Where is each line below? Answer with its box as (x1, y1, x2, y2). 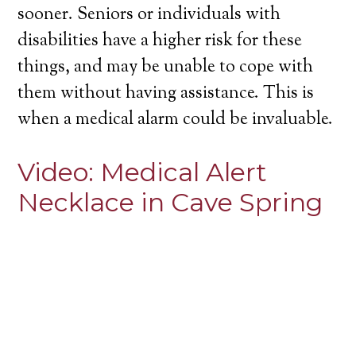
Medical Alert (100, 157, 268, 188)
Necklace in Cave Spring (17, 187, 323, 219)
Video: (17, 157, 101, 188)
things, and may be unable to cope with (17, 55, 314, 81)
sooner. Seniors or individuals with (17, 2, 281, 29)
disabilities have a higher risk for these (17, 29, 303, 55)
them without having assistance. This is (17, 81, 315, 107)
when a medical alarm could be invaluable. (17, 107, 334, 133)
